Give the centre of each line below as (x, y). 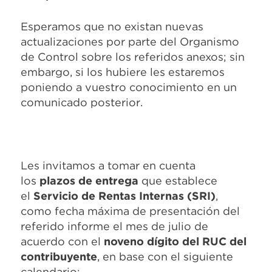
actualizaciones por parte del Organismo (130, 41)
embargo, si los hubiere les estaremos (123, 72)
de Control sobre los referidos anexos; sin (133, 56)
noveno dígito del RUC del (175, 241)
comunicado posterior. (82, 102)
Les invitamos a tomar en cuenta (108, 165)
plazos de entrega (89, 180)
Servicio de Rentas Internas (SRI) (124, 195)
